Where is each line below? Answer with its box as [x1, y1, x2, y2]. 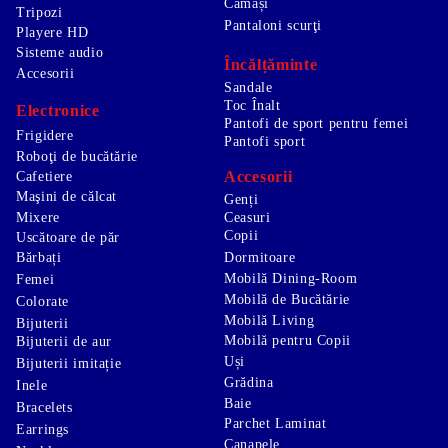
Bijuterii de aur [16, 334, 113, 350]
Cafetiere [16, 168, 73, 184]
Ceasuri [224, 210, 271, 226]
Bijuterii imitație [16, 356, 122, 372]
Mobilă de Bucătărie [224, 291, 350, 307]
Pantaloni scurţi [224, 18, 323, 34]
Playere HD [16, 24, 89, 40]
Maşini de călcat [16, 189, 118, 205]
